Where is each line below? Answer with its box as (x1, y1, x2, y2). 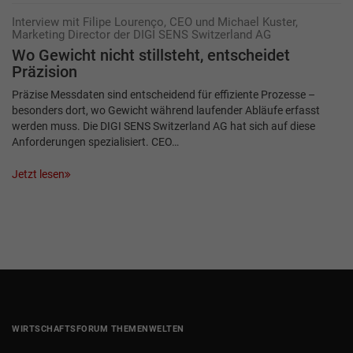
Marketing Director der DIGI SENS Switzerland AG (12, 28, 271, 43)
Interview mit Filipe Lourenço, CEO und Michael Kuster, (12, 15, 298, 30)
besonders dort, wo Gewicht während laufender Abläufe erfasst (12, 104, 320, 117)
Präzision (12, 63, 77, 82)
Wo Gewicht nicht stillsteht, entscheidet (12, 46, 290, 65)
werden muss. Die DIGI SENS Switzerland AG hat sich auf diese (12, 120, 315, 133)
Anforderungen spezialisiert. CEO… (12, 136, 179, 149)
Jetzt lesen (12, 167, 65, 180)
